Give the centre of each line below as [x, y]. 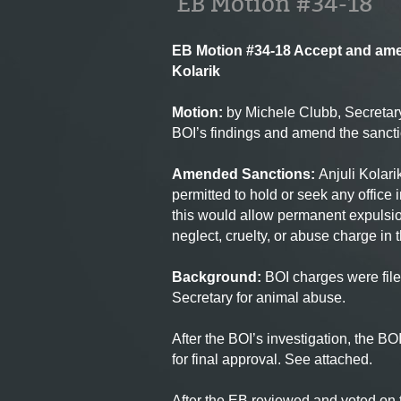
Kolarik [196, 71]
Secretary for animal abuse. [259, 298]
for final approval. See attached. [272, 359]
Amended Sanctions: [243, 174]
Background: [218, 277]
